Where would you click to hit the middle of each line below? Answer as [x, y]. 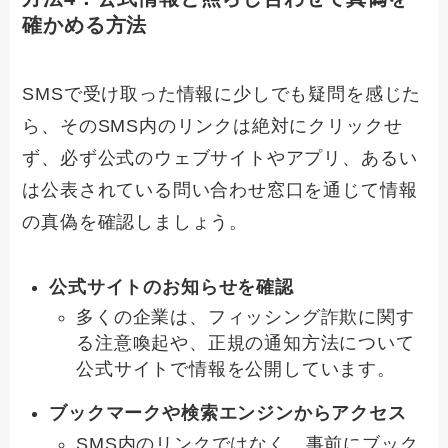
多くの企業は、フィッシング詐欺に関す [245, 317]
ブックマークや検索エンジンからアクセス [228, 413]
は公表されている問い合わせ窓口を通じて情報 [220, 190]
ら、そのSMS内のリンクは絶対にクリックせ [212, 126]
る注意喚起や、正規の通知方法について [245, 343]
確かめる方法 [85, 24]
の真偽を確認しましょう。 [135, 222]
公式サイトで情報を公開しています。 [236, 369]
